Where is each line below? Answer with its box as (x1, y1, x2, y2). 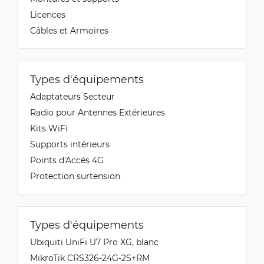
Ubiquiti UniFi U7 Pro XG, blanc (30, 236, 159, 247)
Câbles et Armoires (30, 25, 108, 36)
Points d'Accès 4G (30, 154, 104, 166)
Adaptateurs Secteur (30, 91, 115, 102)
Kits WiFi (30, 123, 68, 134)
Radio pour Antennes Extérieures (30, 107, 165, 118)
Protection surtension (30, 170, 120, 181)
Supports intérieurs (30, 138, 110, 150)
